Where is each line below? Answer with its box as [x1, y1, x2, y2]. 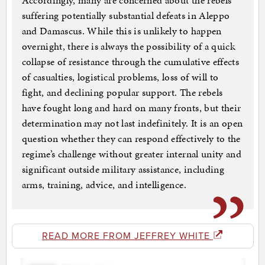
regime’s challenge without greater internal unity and [21, 147, 242, 161]
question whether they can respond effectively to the [21, 131, 241, 146]
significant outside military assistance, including [21, 162, 225, 177]
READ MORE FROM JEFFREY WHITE [42, 230, 213, 243]
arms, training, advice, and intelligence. [21, 177, 186, 192]
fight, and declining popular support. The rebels [21, 85, 223, 100]
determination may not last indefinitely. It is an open [21, 116, 243, 131]
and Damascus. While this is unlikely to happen [21, 24, 222, 38]
